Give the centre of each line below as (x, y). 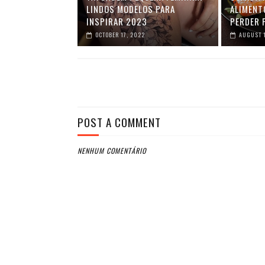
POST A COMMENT (119, 122)
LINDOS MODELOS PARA (130, 9)
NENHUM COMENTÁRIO (112, 151)
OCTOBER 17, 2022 (120, 35)
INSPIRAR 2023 (117, 21)
